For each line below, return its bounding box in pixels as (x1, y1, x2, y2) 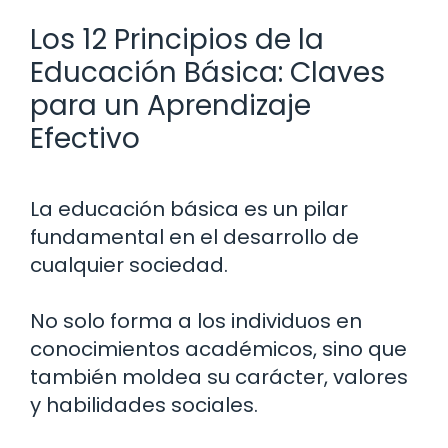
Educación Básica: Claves (30, 52, 385, 92)
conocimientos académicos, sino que (30, 334, 407, 363)
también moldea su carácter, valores (30, 362, 408, 391)
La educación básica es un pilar (30, 194, 348, 223)
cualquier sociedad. (30, 250, 228, 279)
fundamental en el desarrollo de (30, 222, 359, 251)
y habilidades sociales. (30, 390, 258, 419)
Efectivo (30, 118, 140, 158)
